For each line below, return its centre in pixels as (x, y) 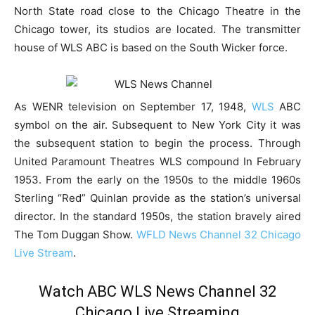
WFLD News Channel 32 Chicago (218, 234)
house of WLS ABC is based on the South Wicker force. (151, 47)
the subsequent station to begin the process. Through (157, 143)
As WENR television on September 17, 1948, (133, 107)
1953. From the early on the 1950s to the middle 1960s (157, 180)
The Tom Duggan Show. (75, 234)
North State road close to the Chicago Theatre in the (157, 11)
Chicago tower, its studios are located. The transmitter (157, 29)
